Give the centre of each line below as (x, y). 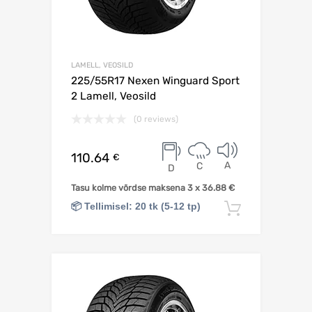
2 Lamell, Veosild (114, 96)
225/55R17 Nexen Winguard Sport (155, 80)
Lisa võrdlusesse (277, 276)
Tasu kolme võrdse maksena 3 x (136, 187)
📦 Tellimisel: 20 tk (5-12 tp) (136, 206)
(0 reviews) (156, 119)
